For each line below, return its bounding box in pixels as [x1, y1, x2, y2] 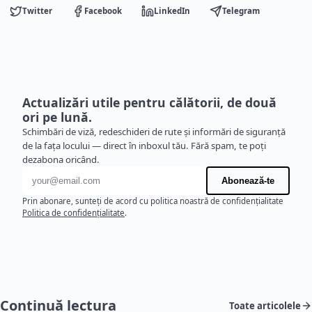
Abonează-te [221, 175, 274, 187]
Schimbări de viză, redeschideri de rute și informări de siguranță [22, 125, 286, 139]
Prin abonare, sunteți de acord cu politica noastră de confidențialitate [22, 196, 283, 207]
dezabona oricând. [22, 153, 100, 166]
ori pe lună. [22, 109, 92, 126]
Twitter [22, 6, 52, 17]
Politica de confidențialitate [22, 208, 125, 219]
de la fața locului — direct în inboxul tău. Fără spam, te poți [22, 139, 266, 153]
